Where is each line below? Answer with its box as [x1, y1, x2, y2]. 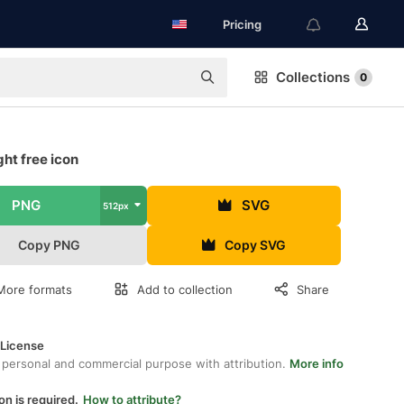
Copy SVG [225, 237, 287, 252]
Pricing [223, 17, 262, 32]
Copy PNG [18, 237, 81, 252]
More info [289, 356, 344, 371]
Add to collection [137, 282, 233, 297]
